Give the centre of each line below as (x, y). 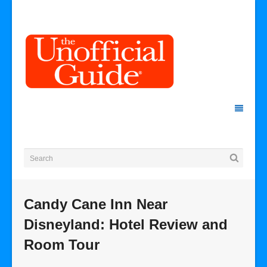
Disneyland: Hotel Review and (126, 224)
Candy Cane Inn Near (96, 204)
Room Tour (62, 245)
